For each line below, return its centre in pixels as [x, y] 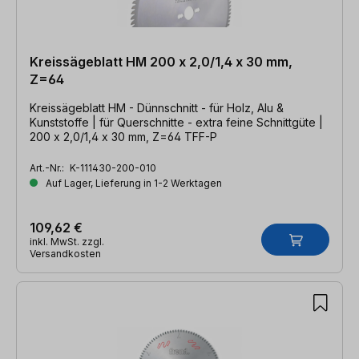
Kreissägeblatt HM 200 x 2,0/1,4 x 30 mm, [161, 61]
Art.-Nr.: [48, 167]
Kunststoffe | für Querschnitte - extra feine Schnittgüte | [176, 122]
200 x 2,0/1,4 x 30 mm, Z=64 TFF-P [123, 136]
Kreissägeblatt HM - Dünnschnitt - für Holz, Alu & [157, 107]
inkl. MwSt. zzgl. [67, 241]
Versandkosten [65, 253]
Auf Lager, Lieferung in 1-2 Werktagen [133, 183]
